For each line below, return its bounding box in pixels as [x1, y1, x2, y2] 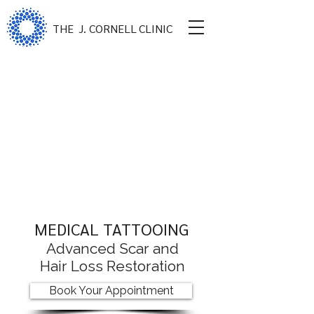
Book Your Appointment [48, 284, 174, 297]
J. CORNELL [78, 21, 137, 36]
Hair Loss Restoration [39, 257, 185, 275]
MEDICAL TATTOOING [34, 218, 189, 239]
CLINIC [139, 21, 172, 36]
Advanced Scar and [46, 240, 179, 257]
